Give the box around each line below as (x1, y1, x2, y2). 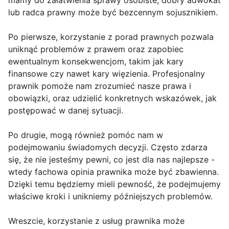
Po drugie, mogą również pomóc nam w (8, 130, 163, 141)
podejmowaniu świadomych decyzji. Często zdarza (8, 142, 208, 153)
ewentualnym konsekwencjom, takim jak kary (8, 56, 184, 67)
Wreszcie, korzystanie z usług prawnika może (8, 216, 185, 226)
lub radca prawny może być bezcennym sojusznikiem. (8, 7, 218, 18)
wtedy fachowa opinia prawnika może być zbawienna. (8, 167, 219, 177)
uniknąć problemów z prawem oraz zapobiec (8, 44, 184, 55)
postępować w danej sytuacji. (8, 105, 123, 116)
